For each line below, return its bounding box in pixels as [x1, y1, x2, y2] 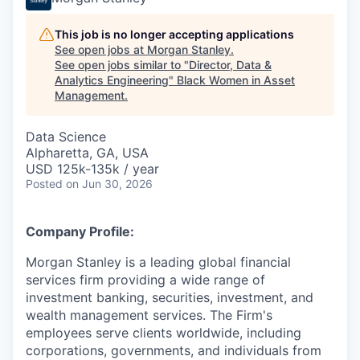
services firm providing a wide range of [26, 272, 265, 288]
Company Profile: [26, 223, 134, 239]
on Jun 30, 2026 [66, 177, 153, 190]
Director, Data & [189, 58, 272, 72]
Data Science [26, 129, 106, 145]
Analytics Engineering [55, 73, 169, 87]
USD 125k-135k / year [26, 161, 159, 177]
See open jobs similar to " [55, 58, 189, 72]
